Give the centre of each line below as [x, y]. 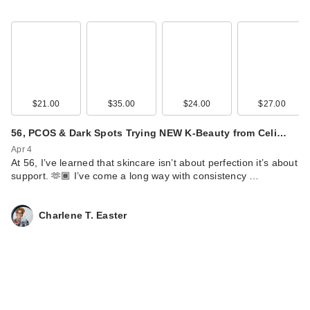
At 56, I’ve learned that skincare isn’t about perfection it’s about [154, 162]
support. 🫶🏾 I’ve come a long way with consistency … [135, 175]
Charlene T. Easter [83, 216]
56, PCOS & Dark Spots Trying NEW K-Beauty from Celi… [149, 133]
